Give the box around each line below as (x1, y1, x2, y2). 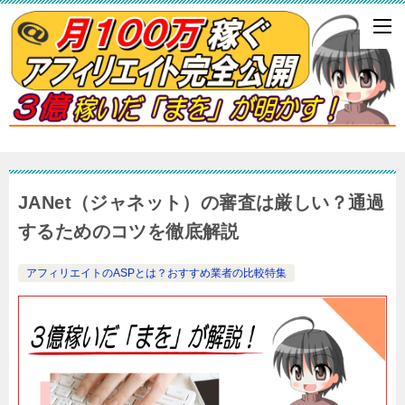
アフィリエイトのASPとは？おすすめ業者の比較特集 (26, 266, 287, 279)
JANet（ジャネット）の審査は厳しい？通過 (18, 192, 385, 212)
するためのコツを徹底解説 (18, 221, 240, 241)
